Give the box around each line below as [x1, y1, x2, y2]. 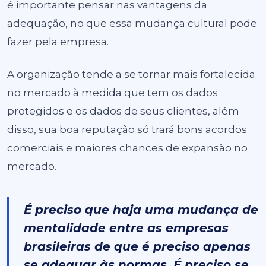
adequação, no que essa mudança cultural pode [7, 17, 257, 29]
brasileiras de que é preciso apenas [24, 239, 251, 254]
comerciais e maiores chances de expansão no [7, 142, 248, 154]
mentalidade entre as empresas [24, 221, 229, 235]
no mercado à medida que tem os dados [7, 87, 218, 99]
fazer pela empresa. [7, 36, 109, 47]
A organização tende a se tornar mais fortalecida [7, 68, 255, 80]
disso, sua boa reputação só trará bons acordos [7, 123, 247, 135]
